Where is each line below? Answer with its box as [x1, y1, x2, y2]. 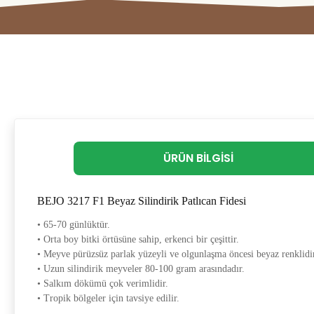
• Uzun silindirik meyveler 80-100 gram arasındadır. [37, 264, 245, 274]
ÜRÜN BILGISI [163, 150, 234, 166]
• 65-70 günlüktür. [37, 219, 110, 230]
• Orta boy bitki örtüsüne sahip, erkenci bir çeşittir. [37, 234, 239, 245]
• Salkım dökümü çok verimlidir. [37, 278, 168, 289]
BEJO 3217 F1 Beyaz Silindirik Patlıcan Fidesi [37, 195, 246, 207]
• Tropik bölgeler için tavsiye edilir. [37, 293, 179, 303]
